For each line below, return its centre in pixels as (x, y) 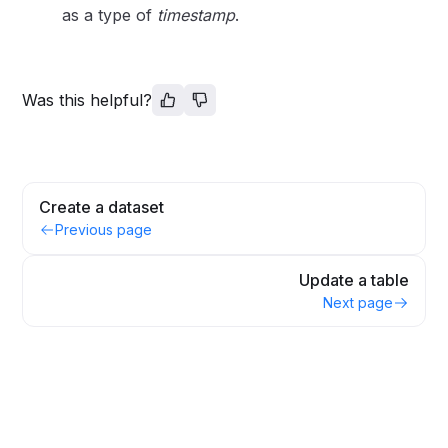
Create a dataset (102, 207)
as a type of (110, 15)
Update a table (353, 280)
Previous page (104, 229)
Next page (357, 302)
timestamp (196, 15)
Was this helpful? (87, 100)
